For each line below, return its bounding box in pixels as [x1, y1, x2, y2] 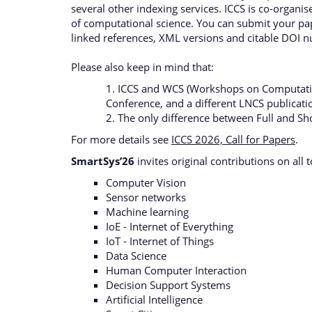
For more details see [71, 132, 171, 146]
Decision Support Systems [106, 278, 231, 292]
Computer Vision [106, 175, 186, 189]
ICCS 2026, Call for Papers [171, 132, 295, 146]
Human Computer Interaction [106, 263, 247, 277]
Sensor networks [106, 190, 186, 204]
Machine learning [106, 205, 189, 219]
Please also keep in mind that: [71, 60, 214, 74]
